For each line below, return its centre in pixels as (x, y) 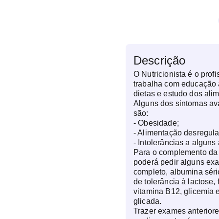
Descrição (160, 60)
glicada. (148, 201)
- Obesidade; (156, 123)
